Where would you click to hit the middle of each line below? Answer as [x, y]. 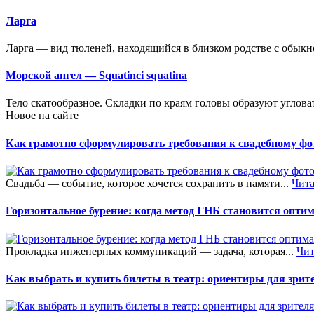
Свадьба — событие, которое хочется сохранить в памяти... [149, 183]
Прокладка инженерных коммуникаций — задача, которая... [151, 251]
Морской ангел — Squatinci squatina [96, 76]
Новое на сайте [42, 116]
